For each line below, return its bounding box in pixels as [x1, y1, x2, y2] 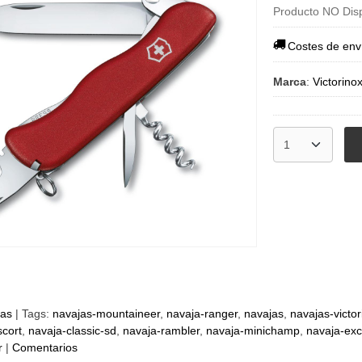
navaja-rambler [122, 324, 200, 337]
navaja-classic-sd [27, 324, 116, 337]
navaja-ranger [166, 307, 238, 320]
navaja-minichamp [205, 324, 300, 337]
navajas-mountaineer [52, 307, 160, 320]
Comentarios [11, 341, 78, 354]
